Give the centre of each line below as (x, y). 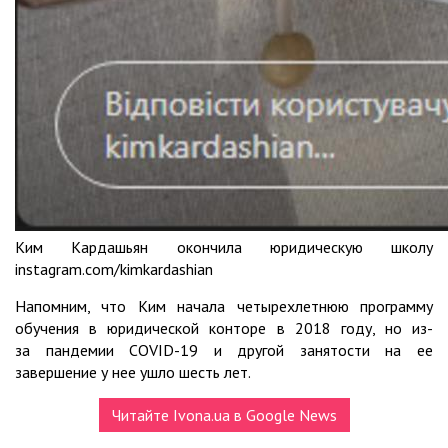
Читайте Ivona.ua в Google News (224, 414)
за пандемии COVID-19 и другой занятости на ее (224, 349)
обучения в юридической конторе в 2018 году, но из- (224, 327)
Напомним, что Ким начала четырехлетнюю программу (224, 305)
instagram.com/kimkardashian (114, 268)
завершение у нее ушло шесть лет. (133, 371)
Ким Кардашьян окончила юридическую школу (224, 246)
